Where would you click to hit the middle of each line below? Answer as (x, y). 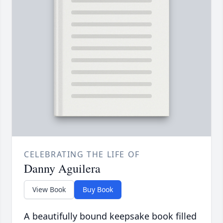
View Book (49, 190)
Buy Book (98, 190)
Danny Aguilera (62, 168)
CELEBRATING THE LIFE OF (82, 155)
